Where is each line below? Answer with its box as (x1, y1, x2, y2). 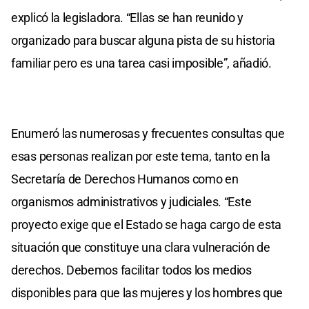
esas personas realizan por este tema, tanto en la (11, 148, 270, 163)
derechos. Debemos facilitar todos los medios (11, 262, 252, 277)
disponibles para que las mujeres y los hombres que (11, 285, 283, 300)
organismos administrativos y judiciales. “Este (11, 194, 252, 209)
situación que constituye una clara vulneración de (11, 239, 270, 255)
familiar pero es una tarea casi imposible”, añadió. (11, 55, 272, 70)
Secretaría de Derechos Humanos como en (11, 171, 239, 186)
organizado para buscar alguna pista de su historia (11, 32, 276, 48)
